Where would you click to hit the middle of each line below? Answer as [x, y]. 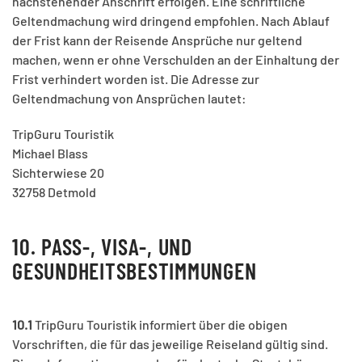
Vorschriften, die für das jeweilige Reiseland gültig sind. [170, 344]
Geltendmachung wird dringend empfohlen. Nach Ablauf [171, 21]
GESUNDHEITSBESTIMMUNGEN [135, 271]
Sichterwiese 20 [58, 173]
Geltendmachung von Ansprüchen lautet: [129, 99]
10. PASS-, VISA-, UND [102, 247]
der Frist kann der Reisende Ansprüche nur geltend [157, 40]
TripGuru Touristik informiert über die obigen [161, 325]
